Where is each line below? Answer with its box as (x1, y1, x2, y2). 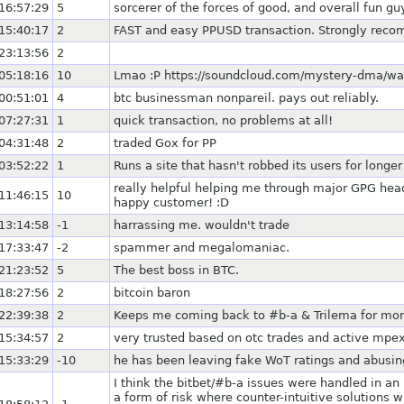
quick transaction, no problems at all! (114, 113, 333, 127)
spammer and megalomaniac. (114, 240, 289, 254)
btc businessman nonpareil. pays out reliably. (114, 90, 379, 105)
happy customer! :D (114, 195, 229, 209)
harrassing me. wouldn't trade (114, 217, 289, 232)
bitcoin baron (114, 285, 190, 299)
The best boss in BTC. (114, 262, 239, 277)
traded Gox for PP (114, 135, 216, 150)
